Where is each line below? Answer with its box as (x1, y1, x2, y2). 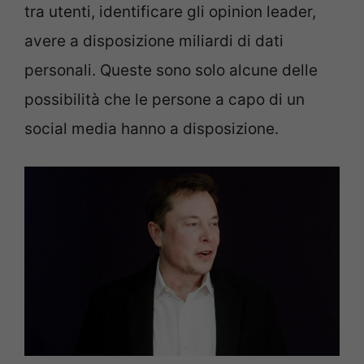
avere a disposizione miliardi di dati (24, 31, 284, 50)
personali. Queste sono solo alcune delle (24, 60, 318, 80)
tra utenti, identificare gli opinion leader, (24, 2, 316, 21)
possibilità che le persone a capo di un (24, 89, 305, 109)
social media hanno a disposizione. (24, 119, 279, 138)
